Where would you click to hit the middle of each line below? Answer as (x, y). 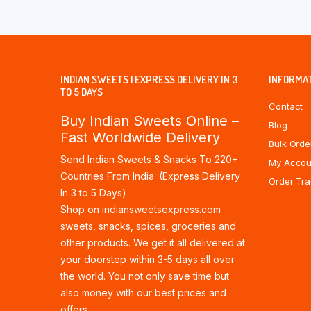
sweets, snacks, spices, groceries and (148, 226)
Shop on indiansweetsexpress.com (141, 209)
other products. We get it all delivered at (153, 243)
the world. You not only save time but (145, 276)
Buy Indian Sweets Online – (150, 121)
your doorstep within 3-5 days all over (148, 259)
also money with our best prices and (143, 293)
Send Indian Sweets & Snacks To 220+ (149, 159)
